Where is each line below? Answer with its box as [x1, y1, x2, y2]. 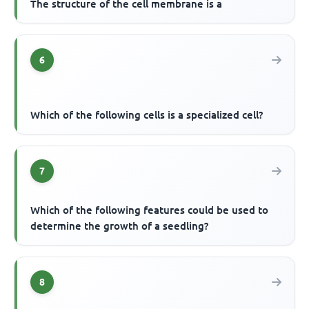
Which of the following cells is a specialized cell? [30, 109, 263, 121]
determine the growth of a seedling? [30, 220, 209, 232]
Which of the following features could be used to [30, 204, 269, 217]
